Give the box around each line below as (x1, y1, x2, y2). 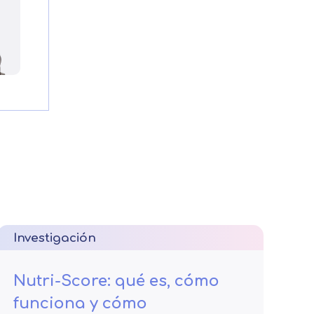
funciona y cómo (13, 295, 147, 312)
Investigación (13, 231, 96, 245)
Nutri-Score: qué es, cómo (13, 273, 219, 289)
